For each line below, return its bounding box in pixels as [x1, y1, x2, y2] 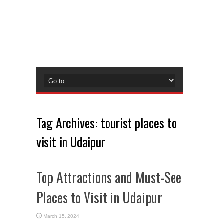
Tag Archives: [36, 113, 101, 132]
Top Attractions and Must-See [36, 167, 181, 187]
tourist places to [101, 113, 177, 132]
